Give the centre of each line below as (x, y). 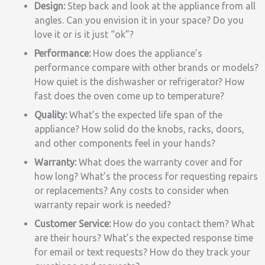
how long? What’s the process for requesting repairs (146, 176)
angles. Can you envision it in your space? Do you (139, 20)
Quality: (51, 114)
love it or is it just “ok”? (85, 34)
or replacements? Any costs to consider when (132, 190)
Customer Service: (72, 223)
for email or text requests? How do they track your (142, 252)
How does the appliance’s (148, 53)
